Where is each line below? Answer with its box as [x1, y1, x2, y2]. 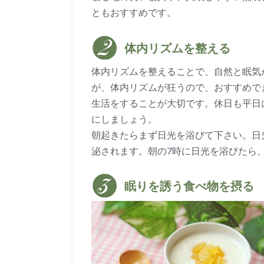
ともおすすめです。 [91, 6, 176, 18]
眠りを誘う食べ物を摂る [124, 180, 254, 193]
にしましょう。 [91, 113, 157, 124]
